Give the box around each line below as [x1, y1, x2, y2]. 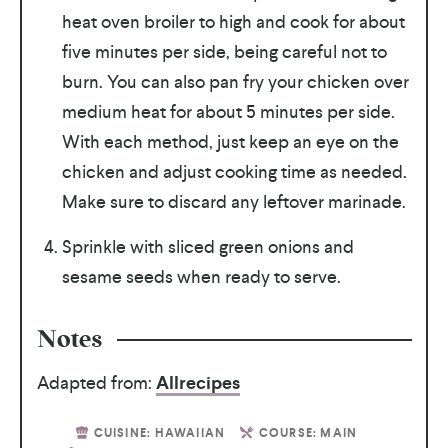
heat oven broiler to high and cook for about [61, 9, 405, 33]
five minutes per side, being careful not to [61, 39, 387, 63]
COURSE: [258, 424, 321, 441]
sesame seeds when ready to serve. [61, 264, 341, 288]
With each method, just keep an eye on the [61, 129, 399, 153]
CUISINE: [93, 424, 155, 441]
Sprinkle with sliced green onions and [61, 234, 354, 258]
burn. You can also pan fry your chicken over [61, 69, 409, 93]
